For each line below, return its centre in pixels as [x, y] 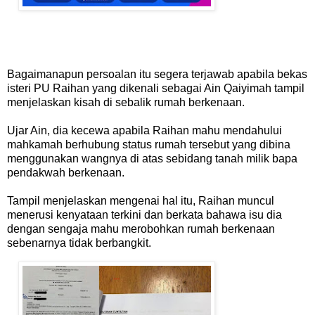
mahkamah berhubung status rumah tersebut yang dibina [149, 144]
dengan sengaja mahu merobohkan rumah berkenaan [141, 229]
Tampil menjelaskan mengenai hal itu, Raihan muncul [141, 200]
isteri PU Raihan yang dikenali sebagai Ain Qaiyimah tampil [156, 88]
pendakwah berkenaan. [66, 172]
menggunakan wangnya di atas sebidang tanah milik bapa [152, 158]
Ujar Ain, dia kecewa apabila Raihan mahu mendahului [144, 130]
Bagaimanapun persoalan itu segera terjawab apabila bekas [157, 74]
